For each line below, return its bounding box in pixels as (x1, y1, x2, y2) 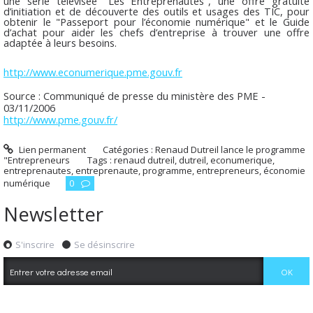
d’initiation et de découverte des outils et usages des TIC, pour (3, 4, 310, 19)
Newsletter (3, 200, 103, 227)
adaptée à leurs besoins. (3, 36, 117, 50)
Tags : (87, 154, 114, 167)
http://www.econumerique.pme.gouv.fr (3, 64, 182, 79)
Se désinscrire (74, 238, 136, 252)
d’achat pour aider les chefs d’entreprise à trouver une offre (3, 25, 310, 40)
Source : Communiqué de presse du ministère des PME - (3, 88, 265, 103)
